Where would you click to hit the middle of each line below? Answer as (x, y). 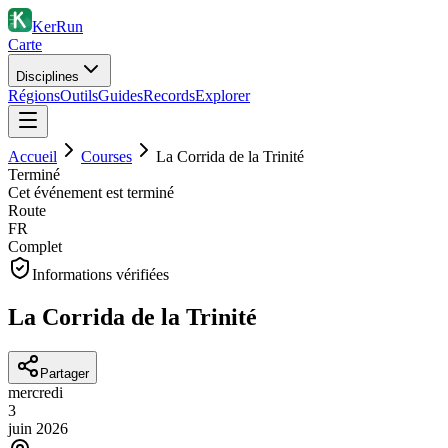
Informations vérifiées (100, 274)
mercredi (35, 392)
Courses (106, 156)
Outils (79, 95)
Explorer (222, 95)
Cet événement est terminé (91, 192)
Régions (34, 95)
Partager (64, 373)
